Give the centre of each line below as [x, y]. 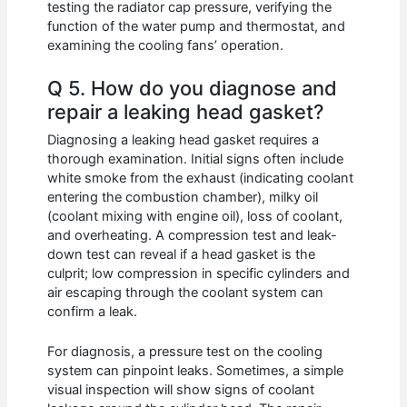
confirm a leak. [93, 311]
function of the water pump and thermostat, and [197, 27]
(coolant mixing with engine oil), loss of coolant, [195, 216]
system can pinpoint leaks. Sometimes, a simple [196, 371]
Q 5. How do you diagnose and [193, 89]
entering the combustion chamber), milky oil [183, 197]
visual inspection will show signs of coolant [181, 390]
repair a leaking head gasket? [186, 112]
